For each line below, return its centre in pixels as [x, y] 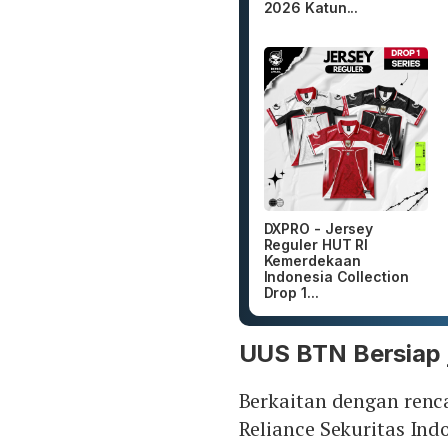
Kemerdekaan [312, 261]
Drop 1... [291, 293]
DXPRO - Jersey [318, 229]
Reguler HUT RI [316, 245]
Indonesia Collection [336, 277]
